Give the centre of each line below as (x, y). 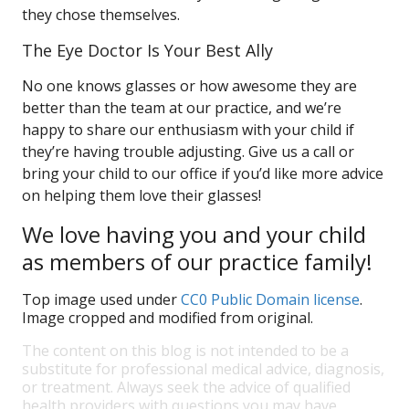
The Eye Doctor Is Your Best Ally (147, 50)
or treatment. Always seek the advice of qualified (186, 387)
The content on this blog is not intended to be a (185, 351)
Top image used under (101, 299)
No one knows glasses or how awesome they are (189, 86)
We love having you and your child (194, 234)
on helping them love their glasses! (142, 195)
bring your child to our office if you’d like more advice (203, 173)
